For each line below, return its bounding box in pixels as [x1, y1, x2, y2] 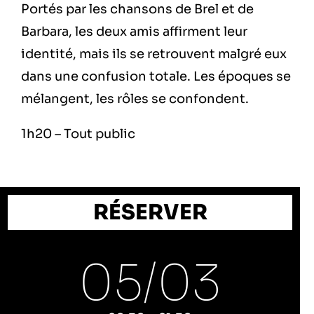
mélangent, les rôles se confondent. [21, 91, 249, 107]
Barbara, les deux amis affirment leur [21, 24, 247, 40]
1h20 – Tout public [21, 126, 135, 142]
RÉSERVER [93, 199, 207, 226]
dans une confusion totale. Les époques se [21, 69, 291, 85]
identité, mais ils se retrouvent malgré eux [21, 46, 287, 62]
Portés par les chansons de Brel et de [21, 1, 254, 18]
